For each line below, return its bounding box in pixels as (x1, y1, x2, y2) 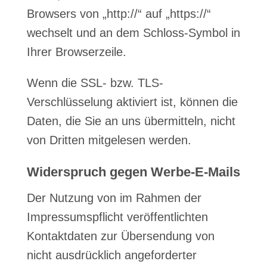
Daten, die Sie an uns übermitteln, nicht (26, 114, 235, 128)
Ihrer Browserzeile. (26, 45, 126, 58)
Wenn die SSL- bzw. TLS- (26, 76, 163, 89)
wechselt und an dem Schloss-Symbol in (26, 26, 240, 39)
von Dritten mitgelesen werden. (26, 133, 191, 147)
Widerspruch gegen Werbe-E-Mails (26, 164, 240, 179)
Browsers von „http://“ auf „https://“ (26, 7, 211, 20)
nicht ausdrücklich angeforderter (26, 249, 197, 262)
